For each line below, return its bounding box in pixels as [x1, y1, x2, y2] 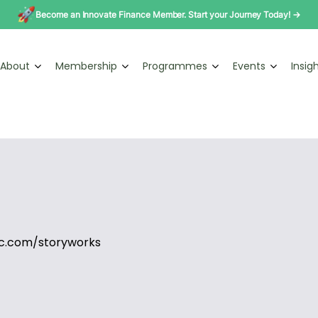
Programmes [143, 59, 207, 73]
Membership [55, 59, 117, 73]
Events [233, 59, 265, 73]
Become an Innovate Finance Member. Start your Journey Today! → [35, 9, 301, 20]
